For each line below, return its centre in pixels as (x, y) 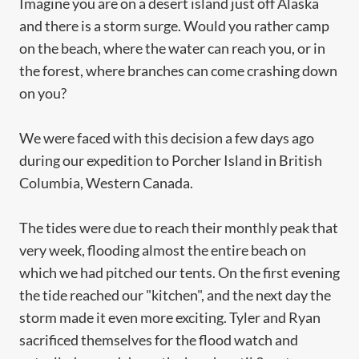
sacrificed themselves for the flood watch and (159, 340)
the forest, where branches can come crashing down (178, 71)
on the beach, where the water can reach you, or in (172, 48)
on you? (44, 93)
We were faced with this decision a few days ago (167, 138)
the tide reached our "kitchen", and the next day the (175, 295)
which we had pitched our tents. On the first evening (179, 272)
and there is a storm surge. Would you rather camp (174, 26)
